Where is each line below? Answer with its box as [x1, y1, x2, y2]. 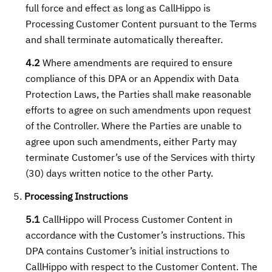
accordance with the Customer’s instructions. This [25, 231, 246, 241]
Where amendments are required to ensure [40, 59, 233, 69]
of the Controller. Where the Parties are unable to [25, 122, 242, 132]
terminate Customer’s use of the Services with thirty [25, 154, 256, 163]
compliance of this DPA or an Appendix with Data [25, 75, 240, 84]
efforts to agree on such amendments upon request [25, 106, 252, 116]
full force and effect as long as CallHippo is [25, 4, 211, 14]
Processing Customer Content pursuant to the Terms [25, 20, 257, 30]
